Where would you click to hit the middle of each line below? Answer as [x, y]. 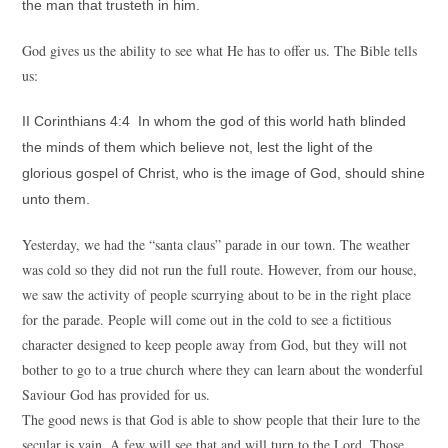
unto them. [56, 199]
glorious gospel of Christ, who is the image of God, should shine [224, 173]
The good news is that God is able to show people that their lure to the [221, 419]
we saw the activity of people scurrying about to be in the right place [217, 294]
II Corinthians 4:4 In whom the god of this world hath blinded [214, 121]
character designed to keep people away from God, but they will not [215, 344]
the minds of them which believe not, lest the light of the [198, 147]
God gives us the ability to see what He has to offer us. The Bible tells [220, 50]
